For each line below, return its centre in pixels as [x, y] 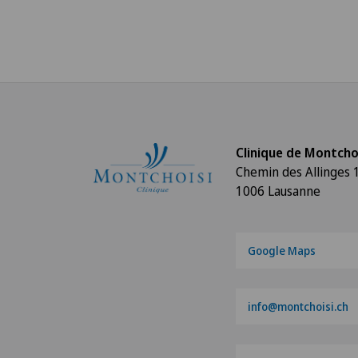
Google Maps [281, 250]
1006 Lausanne [278, 191]
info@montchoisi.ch [298, 306]
